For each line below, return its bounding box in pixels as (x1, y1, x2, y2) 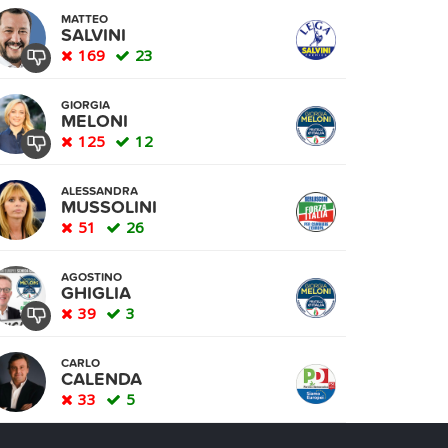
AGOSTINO (61, 270, 122, 284)
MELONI (61, 111, 128, 132)
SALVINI (61, 25, 126, 46)
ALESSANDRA (61, 184, 138, 198)
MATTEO (61, 12, 108, 26)
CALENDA (61, 369, 142, 390)
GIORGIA (61, 98, 110, 112)
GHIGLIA (61, 283, 131, 304)
